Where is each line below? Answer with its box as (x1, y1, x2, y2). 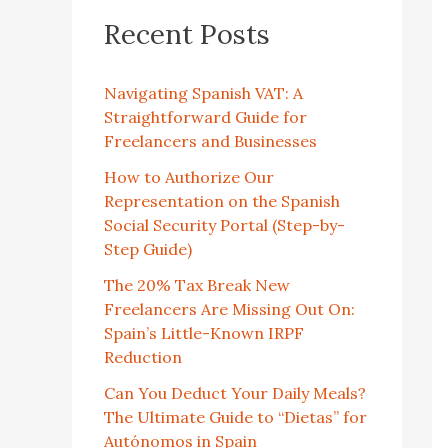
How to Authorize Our (104, 167, 274, 188)
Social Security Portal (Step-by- (104, 215, 345, 236)
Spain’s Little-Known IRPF (104, 323, 304, 344)
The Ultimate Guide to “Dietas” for (104, 407, 367, 428)
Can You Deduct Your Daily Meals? (104, 383, 366, 404)
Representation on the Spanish (104, 191, 340, 212)
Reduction (104, 347, 182, 368)
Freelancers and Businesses (104, 131, 317, 152)
